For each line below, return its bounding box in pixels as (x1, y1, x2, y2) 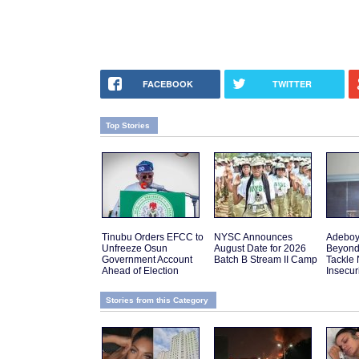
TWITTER (272, 78, 312, 91)
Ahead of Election (102, 265, 179, 277)
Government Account (102, 254, 192, 266)
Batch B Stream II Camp (214, 254, 317, 266)
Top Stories (106, 121, 150, 131)
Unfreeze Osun (102, 243, 167, 255)
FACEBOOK (143, 78, 193, 91)
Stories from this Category (106, 296, 208, 305)
